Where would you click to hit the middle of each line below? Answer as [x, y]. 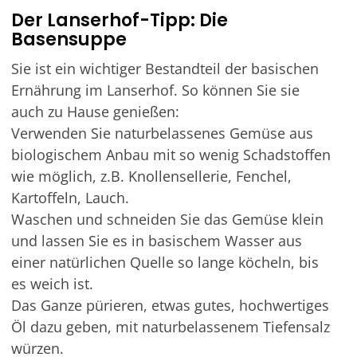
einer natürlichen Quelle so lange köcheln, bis [165, 262]
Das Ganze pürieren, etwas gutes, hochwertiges [170, 305]
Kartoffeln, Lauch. [70, 198]
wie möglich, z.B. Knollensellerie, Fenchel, [151, 176]
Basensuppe [69, 39]
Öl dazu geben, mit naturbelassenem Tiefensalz [170, 327]
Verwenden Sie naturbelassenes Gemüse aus [162, 133]
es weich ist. [52, 284]
